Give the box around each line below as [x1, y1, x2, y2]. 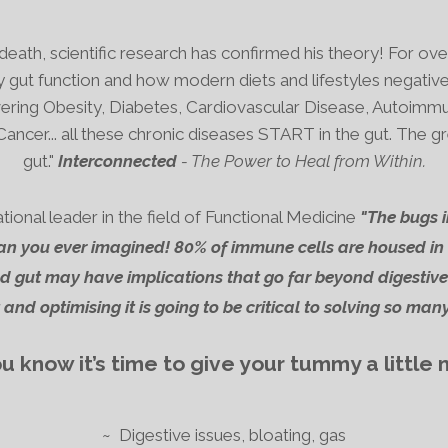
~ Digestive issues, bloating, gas [102, 425, 346, 445]
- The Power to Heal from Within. [176, 151, 426, 171]
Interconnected [57, 151, 177, 171]
